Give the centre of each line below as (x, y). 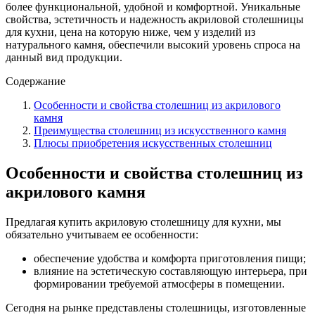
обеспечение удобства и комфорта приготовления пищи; (170, 258)
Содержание (36, 81)
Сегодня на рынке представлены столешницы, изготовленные (156, 307)
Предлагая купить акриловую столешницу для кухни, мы (143, 221)
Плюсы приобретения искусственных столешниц (153, 143)
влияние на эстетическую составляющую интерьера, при (171, 271)
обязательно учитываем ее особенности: (102, 234)
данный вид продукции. (64, 57)
